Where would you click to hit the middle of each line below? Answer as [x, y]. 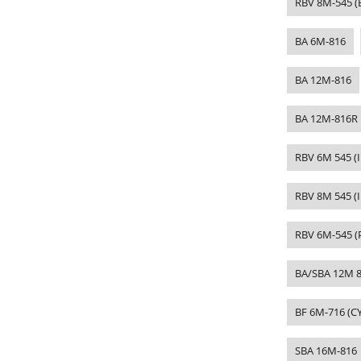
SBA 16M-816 [326, 350]
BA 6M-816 [320, 41]
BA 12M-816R [326, 118]
